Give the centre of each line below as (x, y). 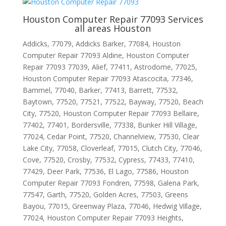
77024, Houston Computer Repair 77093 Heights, (103, 218)
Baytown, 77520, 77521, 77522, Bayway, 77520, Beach (113, 102)
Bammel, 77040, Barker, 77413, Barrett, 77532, (100, 90)
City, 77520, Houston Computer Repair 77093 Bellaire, (111, 113)
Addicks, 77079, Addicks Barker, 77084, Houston (101, 44)
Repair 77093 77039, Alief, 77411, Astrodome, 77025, (110, 67)
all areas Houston (113, 28)
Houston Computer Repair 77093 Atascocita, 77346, (108, 78)
